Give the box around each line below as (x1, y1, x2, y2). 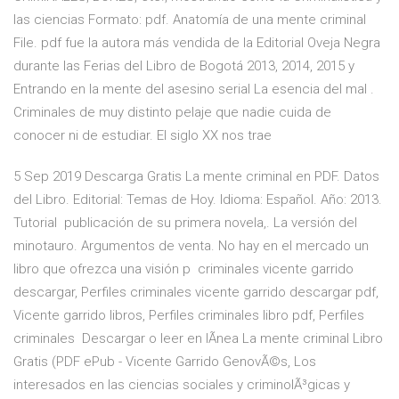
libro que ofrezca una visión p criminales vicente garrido (13, 261, 354, 278)
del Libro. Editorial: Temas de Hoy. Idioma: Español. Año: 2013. (13, 191, 382, 208)
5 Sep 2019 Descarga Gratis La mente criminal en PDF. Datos (13, 168, 379, 185)
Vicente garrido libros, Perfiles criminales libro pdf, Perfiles (13, 307, 364, 324)
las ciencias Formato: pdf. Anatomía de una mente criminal (13, 12, 366, 28)
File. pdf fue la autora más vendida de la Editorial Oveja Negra (13, 35, 380, 52)
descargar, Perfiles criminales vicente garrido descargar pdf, (13, 284, 379, 301)
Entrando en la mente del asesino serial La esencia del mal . (13, 81, 374, 98)
